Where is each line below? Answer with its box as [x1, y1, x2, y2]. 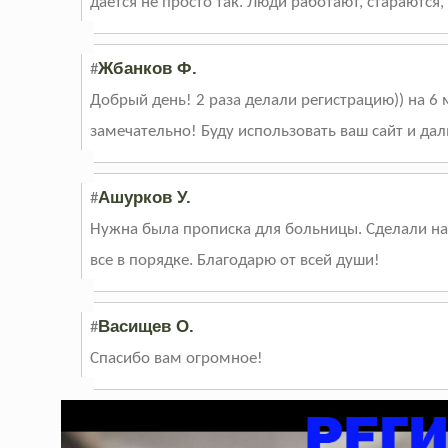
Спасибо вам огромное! [90, 350, 264, 368]
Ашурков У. [98, 188, 192, 208]
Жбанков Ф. [98, 59, 198, 79]
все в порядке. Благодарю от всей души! [90, 252, 381, 270]
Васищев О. [98, 317, 195, 337]
